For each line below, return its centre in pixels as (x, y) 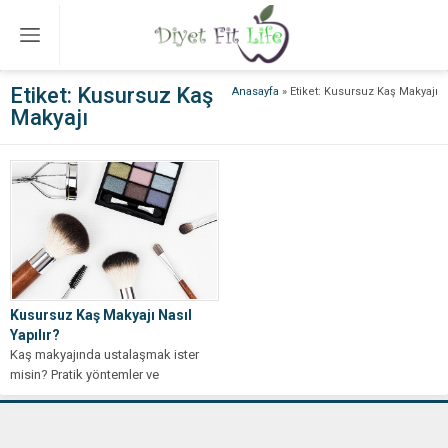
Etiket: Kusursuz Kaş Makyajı (364, 91)
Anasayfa (255, 91)
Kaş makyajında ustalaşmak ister (104, 354)
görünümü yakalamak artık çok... (103, 414)
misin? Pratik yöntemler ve (84, 374)
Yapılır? (35, 334)
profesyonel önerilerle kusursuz (101, 394)
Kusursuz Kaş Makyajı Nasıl (101, 314)
